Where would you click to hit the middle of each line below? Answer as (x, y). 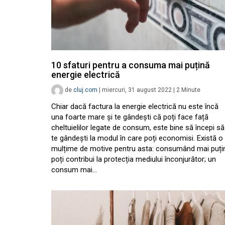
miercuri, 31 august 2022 (137, 90)
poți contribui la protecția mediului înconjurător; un (134, 159)
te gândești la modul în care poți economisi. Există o (137, 138)
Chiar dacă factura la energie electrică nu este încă (135, 106)
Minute (191, 90)
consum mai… (74, 170)
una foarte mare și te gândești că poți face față (130, 117)
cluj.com (85, 90)
